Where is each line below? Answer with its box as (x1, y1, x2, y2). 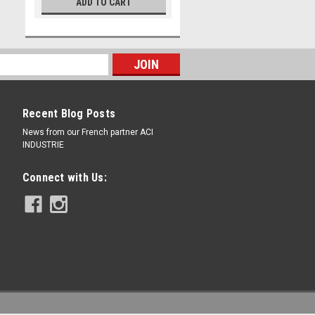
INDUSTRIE (22, 140, 64, 150)
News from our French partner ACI (22, 127, 153, 137)
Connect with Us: (22, 171, 107, 184)
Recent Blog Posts (22, 107, 115, 120)
